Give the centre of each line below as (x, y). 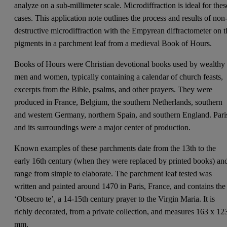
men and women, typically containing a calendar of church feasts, (119, 77)
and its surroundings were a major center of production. (103, 127)
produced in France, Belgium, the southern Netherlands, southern (119, 102)
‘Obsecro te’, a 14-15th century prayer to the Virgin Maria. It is (115, 199)
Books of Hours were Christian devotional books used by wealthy (120, 64)
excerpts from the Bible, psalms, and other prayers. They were (113, 89)
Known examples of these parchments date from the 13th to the (115, 148)
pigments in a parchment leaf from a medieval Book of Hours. (113, 43)
